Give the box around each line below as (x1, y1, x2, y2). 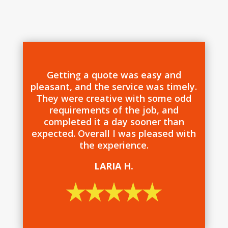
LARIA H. (94, 159, 134, 172)
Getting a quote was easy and (46, 68, 181, 81)
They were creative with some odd (36, 92, 192, 104)
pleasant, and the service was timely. (31, 80, 197, 93)
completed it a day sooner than (43, 115, 184, 128)
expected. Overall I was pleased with (32, 127, 196, 139)
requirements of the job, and (49, 103, 179, 116)
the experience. (79, 138, 149, 151)
